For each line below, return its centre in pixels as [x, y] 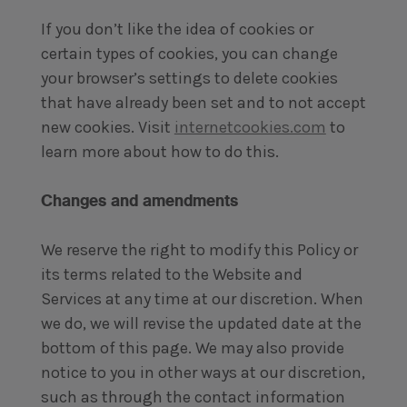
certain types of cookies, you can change [189, 54]
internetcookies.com [250, 127]
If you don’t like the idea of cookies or [177, 29]
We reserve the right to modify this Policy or [199, 250]
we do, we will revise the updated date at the [201, 323]
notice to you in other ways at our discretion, [203, 372]
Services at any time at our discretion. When [202, 299]
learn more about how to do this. [159, 152]
